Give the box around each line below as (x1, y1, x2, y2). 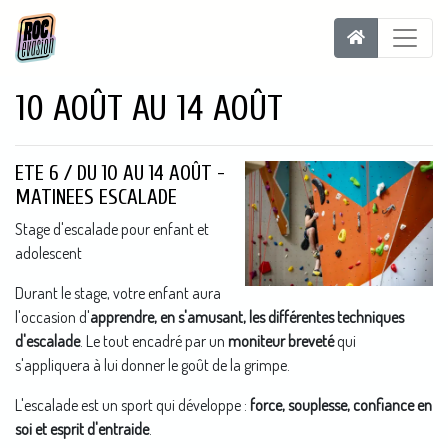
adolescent (15, 242, 82, 263)
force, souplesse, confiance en (250, 394, 432, 415)
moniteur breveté (228, 330, 337, 351)
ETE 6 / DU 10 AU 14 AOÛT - (15, 160, 225, 185)
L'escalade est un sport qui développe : (15, 394, 250, 415)
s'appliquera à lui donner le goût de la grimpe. (15, 354, 290, 375)
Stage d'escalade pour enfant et (15, 218, 209, 239)
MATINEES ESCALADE (15, 184, 177, 209)
